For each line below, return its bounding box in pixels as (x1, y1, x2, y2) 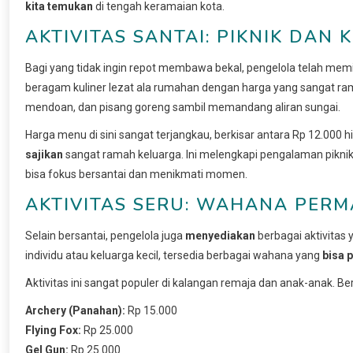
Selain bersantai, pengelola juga (25, 229, 185, 242)
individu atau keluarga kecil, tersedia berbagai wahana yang (25, 248, 322, 262)
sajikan (25, 147, 63, 161)
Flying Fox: (25, 323, 81, 336)
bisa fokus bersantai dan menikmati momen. (25, 167, 247, 180)
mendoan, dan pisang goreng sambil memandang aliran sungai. (25, 100, 340, 113)
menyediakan (185, 229, 255, 242)
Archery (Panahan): (25, 303, 125, 317)
